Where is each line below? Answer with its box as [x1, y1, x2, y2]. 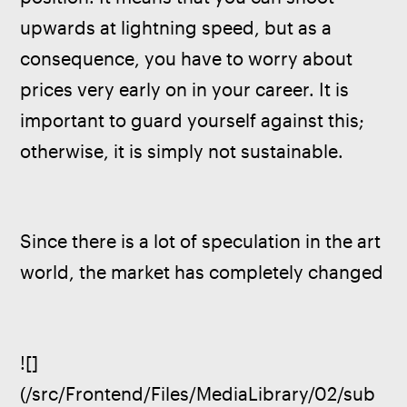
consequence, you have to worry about [20, 47, 358, 69]
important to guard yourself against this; [20, 109, 370, 131]
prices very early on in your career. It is [20, 78, 354, 100]
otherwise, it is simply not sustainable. [20, 140, 344, 162]
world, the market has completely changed [20, 262, 384, 283]
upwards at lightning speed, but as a [20, 16, 337, 38]
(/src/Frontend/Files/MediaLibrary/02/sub [20, 382, 376, 404]
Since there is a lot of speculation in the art [20, 231, 386, 253]
